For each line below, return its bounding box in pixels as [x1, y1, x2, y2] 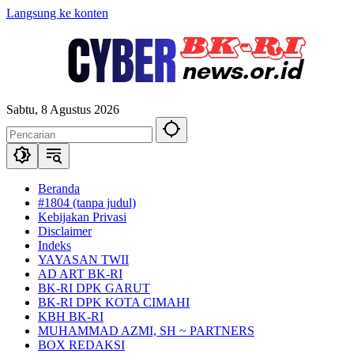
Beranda [38, 182, 80, 195]
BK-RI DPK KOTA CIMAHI [38, 296, 190, 309]
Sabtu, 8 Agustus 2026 [6, 103, 119, 116]
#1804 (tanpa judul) [38, 196, 136, 209]
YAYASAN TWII [38, 253, 129, 266]
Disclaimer [38, 224, 92, 238]
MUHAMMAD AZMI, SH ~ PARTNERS [38, 324, 254, 337]
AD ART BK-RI [38, 267, 122, 281]
